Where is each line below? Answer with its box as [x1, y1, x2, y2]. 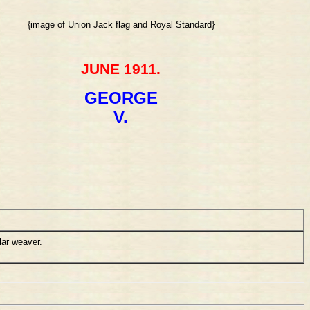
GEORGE [84, 89, 158, 108]
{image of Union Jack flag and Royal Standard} [27, 19, 215, 30]
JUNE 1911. [81, 61, 161, 78]
